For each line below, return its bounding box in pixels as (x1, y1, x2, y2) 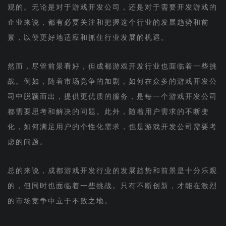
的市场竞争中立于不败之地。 (7, 197, 112, 205)
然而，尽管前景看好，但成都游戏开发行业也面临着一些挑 (7, 62, 217, 70)
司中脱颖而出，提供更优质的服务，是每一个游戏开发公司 (7, 92, 217, 100)
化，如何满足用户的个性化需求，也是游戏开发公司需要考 (7, 123, 217, 131)
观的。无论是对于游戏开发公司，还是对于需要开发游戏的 (7, 3, 217, 11)
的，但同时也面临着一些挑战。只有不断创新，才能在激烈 (7, 182, 217, 190)
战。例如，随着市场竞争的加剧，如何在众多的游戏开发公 (7, 77, 217, 85)
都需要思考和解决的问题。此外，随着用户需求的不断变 (7, 107, 209, 116)
